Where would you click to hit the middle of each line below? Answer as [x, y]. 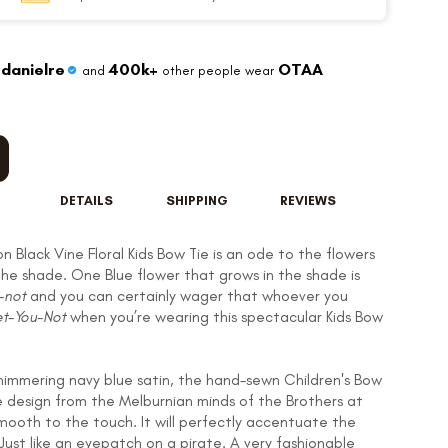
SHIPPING [197, 201]
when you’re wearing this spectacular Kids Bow [224, 317]
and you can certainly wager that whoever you [187, 296]
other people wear [218, 70]
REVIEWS [307, 201]
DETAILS [87, 201]
